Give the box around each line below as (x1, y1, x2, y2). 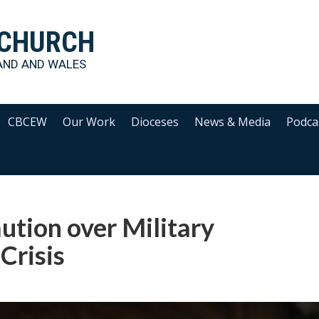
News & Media (194, 114, 271, 130)
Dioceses (131, 114, 179, 130)
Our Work (63, 114, 116, 130)
